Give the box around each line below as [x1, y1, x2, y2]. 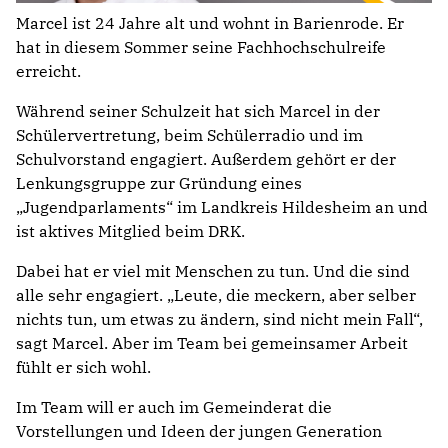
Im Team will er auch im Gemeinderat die [16, 396, 332, 417]
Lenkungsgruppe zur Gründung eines [16, 172, 302, 193]
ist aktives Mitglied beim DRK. [16, 220, 245, 241]
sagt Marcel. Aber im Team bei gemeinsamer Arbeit [16, 332, 408, 353]
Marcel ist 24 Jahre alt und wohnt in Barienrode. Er [16, 12, 404, 33]
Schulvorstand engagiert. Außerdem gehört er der [16, 148, 396, 169]
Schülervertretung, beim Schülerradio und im [16, 124, 363, 145]
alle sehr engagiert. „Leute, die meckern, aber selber [16, 284, 416, 305]
